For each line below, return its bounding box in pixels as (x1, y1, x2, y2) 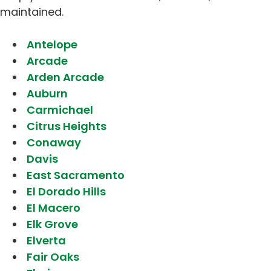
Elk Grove (27, 216, 78, 232)
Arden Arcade (27, 69, 104, 85)
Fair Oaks (27, 249, 79, 264)
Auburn (27, 85, 68, 101)
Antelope (27, 36, 77, 52)
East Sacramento (27, 167, 125, 183)
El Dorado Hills (27, 183, 106, 199)
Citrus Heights (27, 118, 106, 134)
